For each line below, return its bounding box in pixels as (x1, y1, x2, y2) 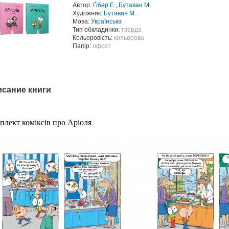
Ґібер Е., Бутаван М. (93, 2, 151, 9)
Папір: (73, 42, 93, 50)
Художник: (73, 10, 104, 17)
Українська (91, 18, 122, 25)
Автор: (73, 2, 93, 9)
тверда (121, 26, 142, 33)
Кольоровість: (73, 34, 114, 41)
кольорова (114, 34, 144, 41)
